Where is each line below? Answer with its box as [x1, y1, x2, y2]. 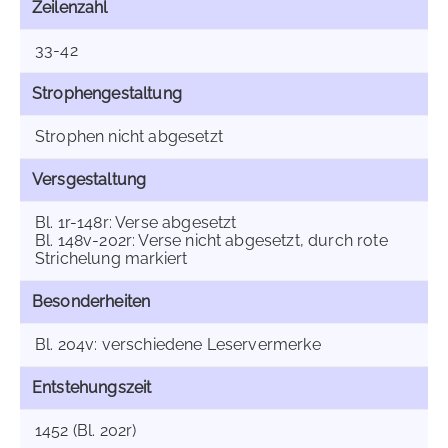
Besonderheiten [32, 292, 151, 311]
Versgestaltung [32, 170, 147, 189]
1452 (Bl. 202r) [35, 421, 137, 440]
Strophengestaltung [32, 84, 182, 103]
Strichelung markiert [35, 249, 188, 268]
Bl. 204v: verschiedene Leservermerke [35, 335, 321, 354]
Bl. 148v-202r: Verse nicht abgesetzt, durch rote [35, 231, 388, 250]
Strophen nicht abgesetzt [35, 127, 223, 146]
